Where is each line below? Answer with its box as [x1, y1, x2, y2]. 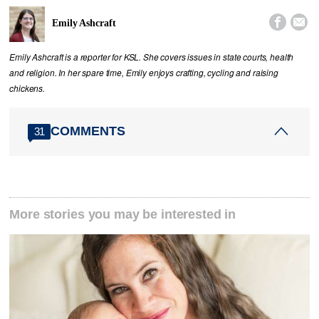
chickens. [9, 82, 46, 94]
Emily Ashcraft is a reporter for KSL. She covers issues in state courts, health [9, 51, 294, 63]
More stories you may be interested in [9, 206, 236, 221]
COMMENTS [51, 124, 126, 139]
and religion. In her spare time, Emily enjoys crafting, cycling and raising [9, 66, 278, 78]
